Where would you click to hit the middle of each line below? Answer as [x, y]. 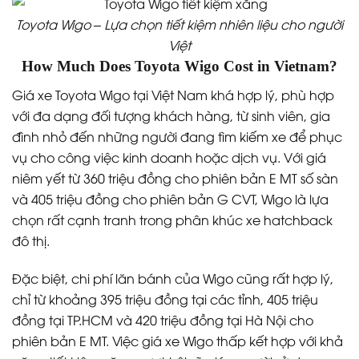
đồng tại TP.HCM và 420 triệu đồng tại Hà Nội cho [163, 319]
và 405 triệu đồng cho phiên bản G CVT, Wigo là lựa [170, 198]
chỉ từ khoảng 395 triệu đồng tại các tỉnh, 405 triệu [165, 298]
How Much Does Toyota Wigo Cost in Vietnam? [179, 67]
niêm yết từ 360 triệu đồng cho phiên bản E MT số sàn [175, 177]
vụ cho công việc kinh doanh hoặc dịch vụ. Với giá [169, 157]
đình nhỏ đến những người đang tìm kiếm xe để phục [177, 136]
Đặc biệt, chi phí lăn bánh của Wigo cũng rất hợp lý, [173, 278]
